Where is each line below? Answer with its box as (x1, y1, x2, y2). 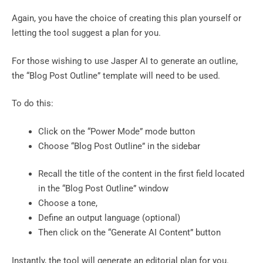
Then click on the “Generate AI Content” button (38, 227, 223, 238)
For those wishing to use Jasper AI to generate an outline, (12, 55, 238, 66)
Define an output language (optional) (38, 213, 180, 224)
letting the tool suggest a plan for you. (12, 28, 163, 39)
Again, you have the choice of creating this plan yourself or (12, 13, 241, 24)
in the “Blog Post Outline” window (38, 183, 171, 194)
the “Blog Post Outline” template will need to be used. (12, 70, 220, 81)
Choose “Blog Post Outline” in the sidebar (38, 140, 203, 151)
